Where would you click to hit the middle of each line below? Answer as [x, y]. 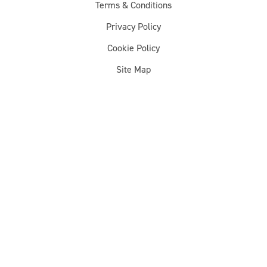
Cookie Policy [133, 48]
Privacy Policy [133, 27]
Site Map [133, 70]
